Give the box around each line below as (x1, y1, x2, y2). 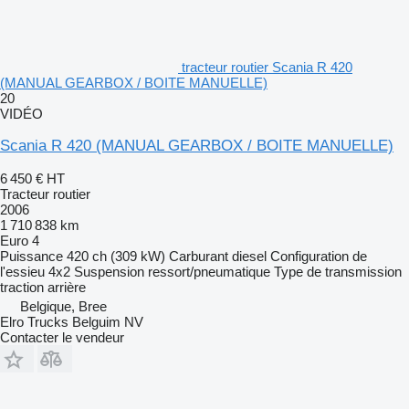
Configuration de (270, 247, 367, 264)
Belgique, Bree (20, 298, 107, 314)
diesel (232, 247, 267, 264)
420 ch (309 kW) (67, 247, 165, 264)
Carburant (169, 247, 228, 264)
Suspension (74, 263, 144, 279)
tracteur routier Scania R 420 (182, 58, 352, 75)
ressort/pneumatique (148, 263, 270, 279)
